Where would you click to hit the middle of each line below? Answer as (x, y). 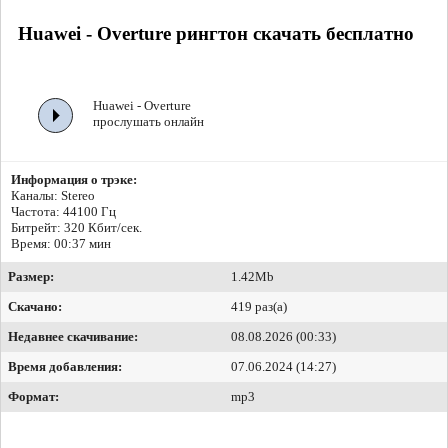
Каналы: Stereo (53, 196)
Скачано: (35, 307)
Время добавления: (65, 367)
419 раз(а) (259, 307)
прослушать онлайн (148, 122)
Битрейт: (37, 228)
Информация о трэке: (74, 180)
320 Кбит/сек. (103, 228)
